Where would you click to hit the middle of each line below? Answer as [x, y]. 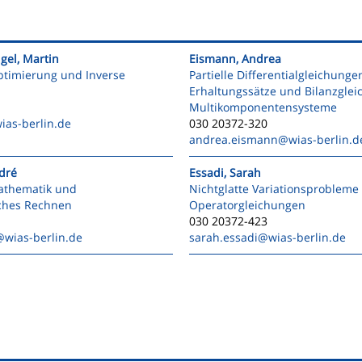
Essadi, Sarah [225, 173]
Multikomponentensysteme [263, 107]
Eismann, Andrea [235, 59]
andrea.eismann [234, 139]
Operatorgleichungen [247, 205]
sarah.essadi [223, 237]
